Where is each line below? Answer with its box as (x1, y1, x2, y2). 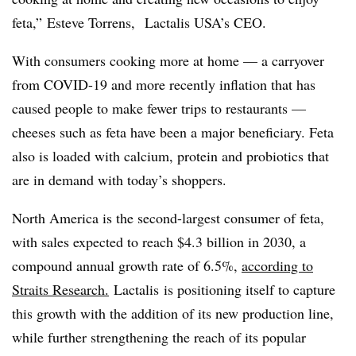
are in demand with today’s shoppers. (12, 170, 226, 189)
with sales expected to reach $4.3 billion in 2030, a (12, 232, 306, 251)
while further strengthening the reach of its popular (12, 327, 306, 346)
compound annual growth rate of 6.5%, (12, 256, 242, 275)
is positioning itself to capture (159, 280, 335, 299)
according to (242, 256, 313, 275)
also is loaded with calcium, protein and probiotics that (12, 146, 329, 165)
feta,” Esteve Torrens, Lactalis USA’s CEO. (12, 13, 266, 32)
